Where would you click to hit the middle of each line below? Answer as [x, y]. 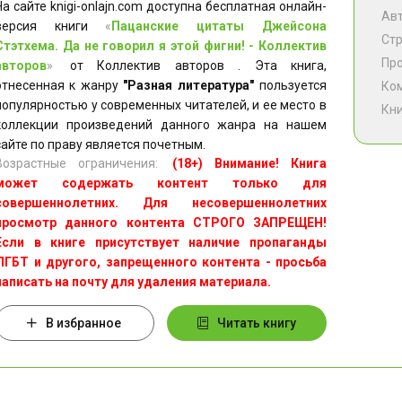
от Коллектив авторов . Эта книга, [191, 66]
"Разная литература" [188, 85]
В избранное [84, 323]
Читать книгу [257, 323]
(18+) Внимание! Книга [249, 163]
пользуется [290, 85]
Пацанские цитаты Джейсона [219, 26]
